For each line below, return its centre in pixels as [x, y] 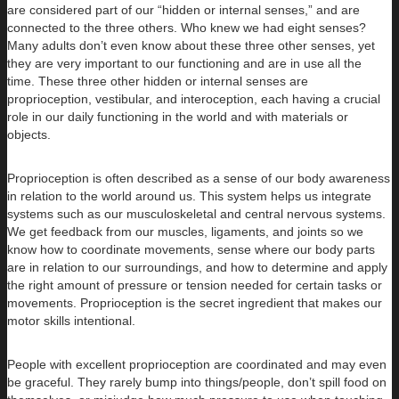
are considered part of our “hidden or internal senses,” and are [183, 9]
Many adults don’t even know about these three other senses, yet [191, 45]
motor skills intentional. [71, 320]
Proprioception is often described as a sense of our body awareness [199, 178]
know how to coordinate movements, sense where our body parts [191, 249]
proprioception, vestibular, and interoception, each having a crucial [194, 98]
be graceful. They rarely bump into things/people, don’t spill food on [197, 382]
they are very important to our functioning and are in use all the [184, 63]
